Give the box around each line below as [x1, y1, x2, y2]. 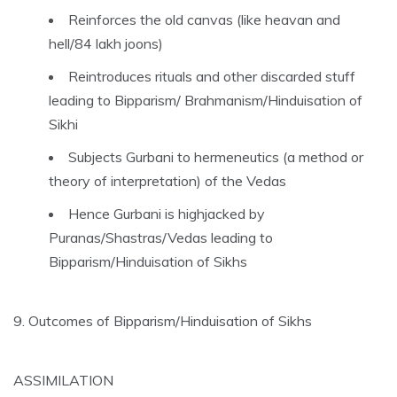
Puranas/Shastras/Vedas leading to [49, 228, 273, 246]
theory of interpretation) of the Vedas [49, 171, 286, 190]
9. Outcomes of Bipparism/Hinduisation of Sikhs [13, 311, 312, 330]
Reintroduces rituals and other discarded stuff [68, 66, 355, 85]
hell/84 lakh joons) [49, 34, 163, 52]
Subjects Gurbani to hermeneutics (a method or [68, 147, 363, 166]
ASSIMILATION [13, 370, 113, 389]
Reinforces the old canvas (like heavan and [68, 10, 340, 28]
